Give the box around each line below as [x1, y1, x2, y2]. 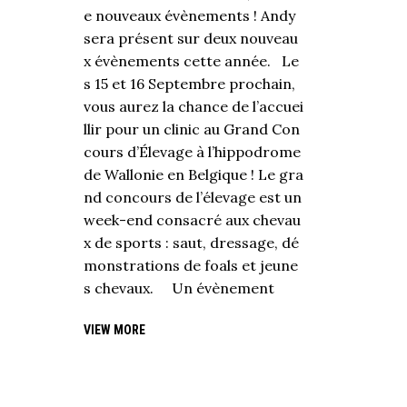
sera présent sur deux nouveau [84, 29, 298, 48]
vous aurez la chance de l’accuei [84, 97, 303, 116]
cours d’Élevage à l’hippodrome [84, 143, 301, 162]
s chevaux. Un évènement [84, 279, 274, 298]
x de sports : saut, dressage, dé [84, 233, 299, 253]
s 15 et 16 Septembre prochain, [84, 74, 295, 94]
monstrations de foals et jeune [84, 256, 298, 275]
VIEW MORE [84, 323, 145, 338]
